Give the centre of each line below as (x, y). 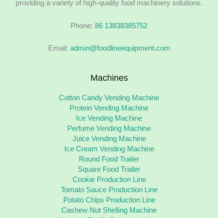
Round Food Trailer (109, 159)
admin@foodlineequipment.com (120, 48)
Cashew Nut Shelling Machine (109, 210)
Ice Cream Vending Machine (109, 149)
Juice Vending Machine (109, 139)
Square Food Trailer (109, 170)
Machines (109, 78)
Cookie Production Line (109, 180)
